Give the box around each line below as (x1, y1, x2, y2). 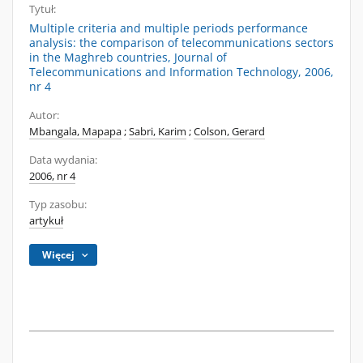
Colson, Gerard (194, 125, 265, 139)
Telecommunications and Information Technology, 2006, (29, 64, 334, 79)
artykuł (29, 214, 63, 228)
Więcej (42, 248, 75, 262)
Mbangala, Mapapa (29, 125, 122, 139)
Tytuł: (29, 2, 56, 16)
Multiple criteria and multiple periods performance (29, 20, 308, 36)
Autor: (29, 109, 59, 122)
